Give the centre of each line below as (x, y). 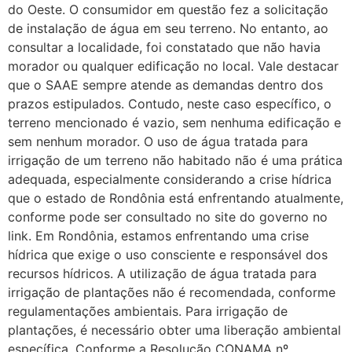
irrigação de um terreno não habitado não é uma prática (175, 161)
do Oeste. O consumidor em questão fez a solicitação (168, 10)
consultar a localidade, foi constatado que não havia (164, 48)
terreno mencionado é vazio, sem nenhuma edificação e (174, 123)
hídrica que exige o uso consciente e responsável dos (168, 255)
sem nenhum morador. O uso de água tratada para (158, 142)
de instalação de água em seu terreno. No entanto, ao (168, 29)
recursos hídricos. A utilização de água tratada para (162, 274)
